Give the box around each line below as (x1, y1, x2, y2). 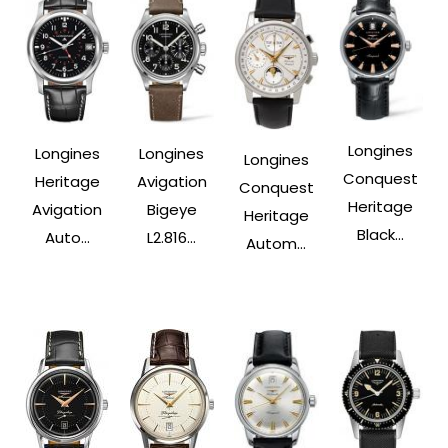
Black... (357, 224, 405, 246)
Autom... (246, 233, 307, 255)
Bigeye (146, 199, 197, 221)
